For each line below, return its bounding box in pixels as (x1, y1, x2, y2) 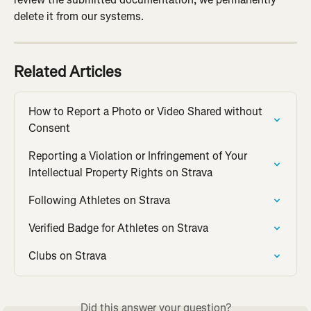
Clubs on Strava (28, 249, 106, 264)
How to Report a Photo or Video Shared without (28, 104, 265, 119)
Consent (28, 121, 70, 136)
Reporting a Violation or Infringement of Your (28, 149, 250, 164)
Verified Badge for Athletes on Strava (28, 221, 208, 236)
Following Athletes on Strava (28, 193, 170, 208)
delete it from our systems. (14, 9, 144, 24)
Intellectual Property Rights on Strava (28, 165, 212, 180)
